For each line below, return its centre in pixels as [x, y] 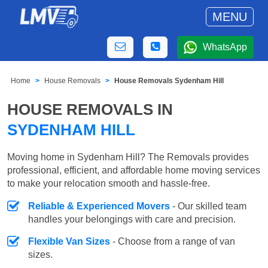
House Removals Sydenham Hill [169, 81]
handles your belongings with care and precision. [132, 219]
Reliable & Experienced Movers [99, 206]
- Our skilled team [208, 206]
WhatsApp [225, 47]
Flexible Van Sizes [69, 241]
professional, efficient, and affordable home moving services [134, 170]
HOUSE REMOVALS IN [90, 110]
